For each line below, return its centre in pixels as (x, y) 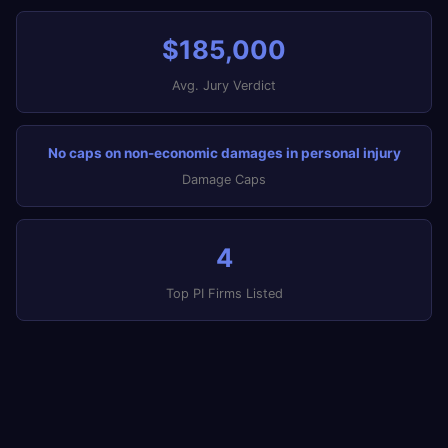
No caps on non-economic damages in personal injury (224, 153)
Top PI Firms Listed (224, 293)
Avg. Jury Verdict (224, 85)
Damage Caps (224, 179)
